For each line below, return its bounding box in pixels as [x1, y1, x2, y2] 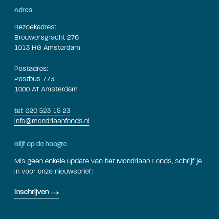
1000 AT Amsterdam [14, 85, 78, 93]
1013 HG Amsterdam [14, 43, 80, 52]
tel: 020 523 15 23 [14, 106, 70, 115]
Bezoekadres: [14, 22, 56, 31]
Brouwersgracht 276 [14, 33, 79, 42]
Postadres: [14, 65, 48, 73]
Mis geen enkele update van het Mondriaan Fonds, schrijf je [14, 156, 202, 165]
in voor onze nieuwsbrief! [14, 167, 93, 175]
